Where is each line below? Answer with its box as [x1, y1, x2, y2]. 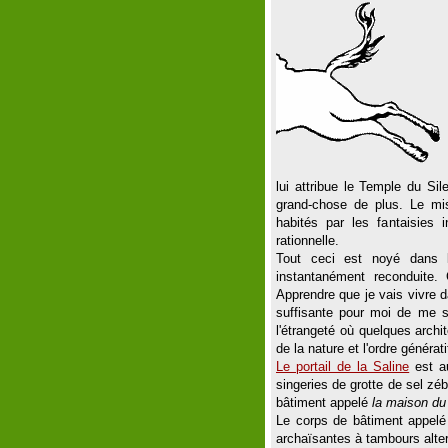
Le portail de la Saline [276, 359, 410, 374]
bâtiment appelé [276, 395, 372, 410]
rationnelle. [276, 233, 339, 248]
